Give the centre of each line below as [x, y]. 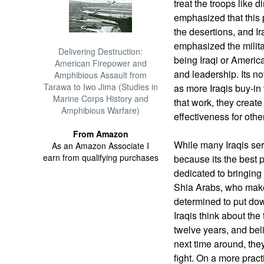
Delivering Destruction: [101, 51]
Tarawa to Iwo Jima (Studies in [100, 87]
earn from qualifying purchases [100, 157]
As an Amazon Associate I [101, 146]
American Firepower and [100, 63]
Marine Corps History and [100, 98]
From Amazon [100, 134]
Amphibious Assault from [101, 75]
